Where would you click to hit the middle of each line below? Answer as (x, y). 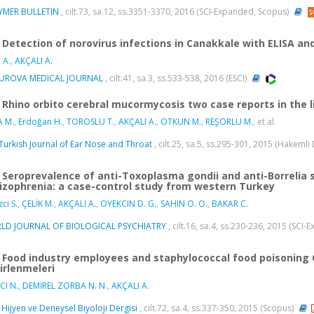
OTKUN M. (181, 121)
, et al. (265, 121)
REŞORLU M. (229, 121)
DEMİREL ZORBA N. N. (65, 285)
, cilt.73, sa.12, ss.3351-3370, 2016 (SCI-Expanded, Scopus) (175, 12)
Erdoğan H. (40, 121)
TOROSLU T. (90, 121)
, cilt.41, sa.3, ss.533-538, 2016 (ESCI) (176, 78)
